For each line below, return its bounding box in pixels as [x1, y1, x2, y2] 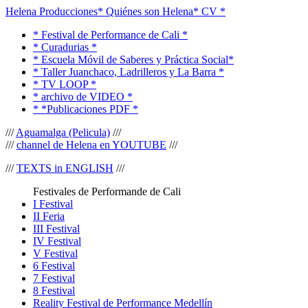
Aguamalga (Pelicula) [16, 126, 110, 138]
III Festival [33, 223, 80, 234]
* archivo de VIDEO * [33, 91, 133, 102]
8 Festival [33, 285, 75, 296]
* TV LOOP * [33, 78, 96, 90]
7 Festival [33, 272, 75, 284]
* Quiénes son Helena [98, 5, 193, 17]
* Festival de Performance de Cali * [33, 29, 188, 41]
